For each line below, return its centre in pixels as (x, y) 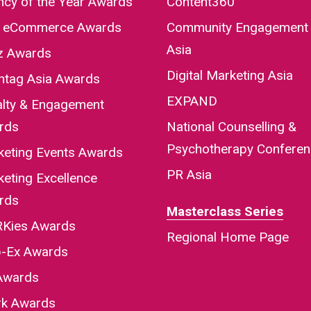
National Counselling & (232, 127)
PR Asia (190, 175)
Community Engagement (238, 28)
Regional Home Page (228, 237)
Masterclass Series (225, 212)
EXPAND (192, 101)
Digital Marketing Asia (230, 76)
